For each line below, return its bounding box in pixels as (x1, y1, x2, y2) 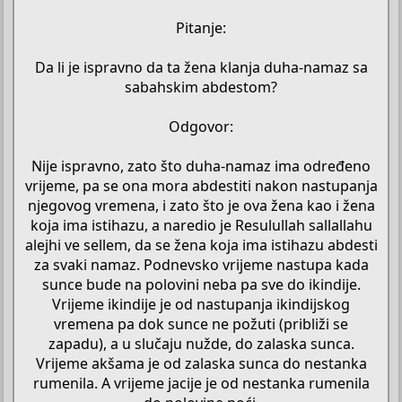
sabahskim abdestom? (125, 76, 277, 97)
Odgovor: (169, 116, 233, 136)
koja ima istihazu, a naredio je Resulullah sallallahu (30, 214, 372, 235)
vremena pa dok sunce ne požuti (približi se (54, 313, 348, 334)
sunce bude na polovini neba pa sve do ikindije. (41, 274, 361, 294)
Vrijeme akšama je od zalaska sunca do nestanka (35, 353, 367, 373)
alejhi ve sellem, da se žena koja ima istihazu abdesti (24, 234, 378, 255)
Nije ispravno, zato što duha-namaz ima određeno (31, 155, 371, 176)
